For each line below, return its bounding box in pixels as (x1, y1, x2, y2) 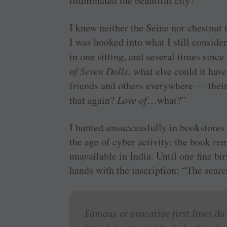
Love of (117, 93, 147, 106)
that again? (69, 93, 118, 107)
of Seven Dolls (69, 64, 129, 78)
